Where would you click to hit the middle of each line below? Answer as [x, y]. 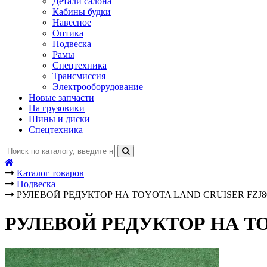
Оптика [68, 33]
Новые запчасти [61, 97]
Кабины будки [82, 12]
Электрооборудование [98, 87]
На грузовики [57, 108]
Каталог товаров [50, 173]
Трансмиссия [79, 76]
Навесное [72, 22]
